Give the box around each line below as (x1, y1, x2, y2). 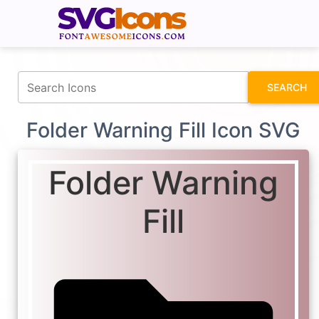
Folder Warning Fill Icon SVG (26, 117, 300, 143)
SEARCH (267, 81, 307, 94)
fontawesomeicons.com (167, 4, 263, 15)
